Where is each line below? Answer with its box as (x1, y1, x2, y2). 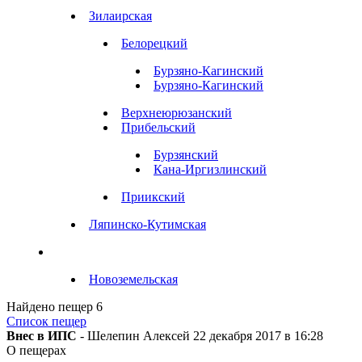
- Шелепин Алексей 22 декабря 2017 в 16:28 (77, 328, 323, 343)
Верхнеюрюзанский (121, 105, 232, 120)
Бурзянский (154, 147, 218, 162)
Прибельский (121, 120, 196, 134)
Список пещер (6, 314, 86, 328)
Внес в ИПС (6, 328, 77, 343)
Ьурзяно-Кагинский (154, 78, 263, 92)
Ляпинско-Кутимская (89, 217, 206, 231)
